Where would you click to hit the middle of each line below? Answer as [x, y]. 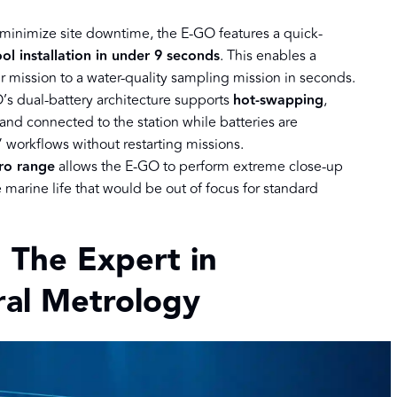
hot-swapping [278, 101]
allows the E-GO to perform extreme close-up [199, 167]
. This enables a [268, 56]
